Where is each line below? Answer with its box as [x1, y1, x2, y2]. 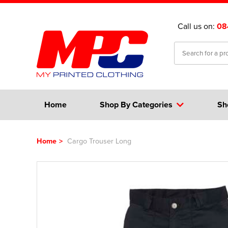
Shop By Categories [100, 99, 173, 110]
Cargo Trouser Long [65, 135, 131, 146]
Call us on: [178, 20, 217, 32]
